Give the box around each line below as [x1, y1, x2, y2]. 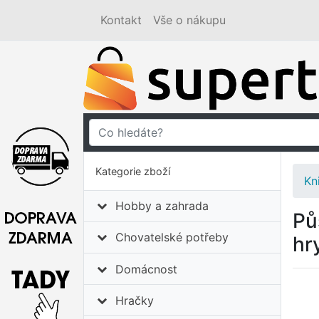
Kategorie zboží [95, 164, 170, 177]
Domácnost [115, 261, 178, 276]
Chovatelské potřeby [115, 230, 229, 245]
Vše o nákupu [153, 13, 226, 27]
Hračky [115, 293, 155, 308]
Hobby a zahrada [115, 199, 209, 214]
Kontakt [100, 13, 142, 27]
